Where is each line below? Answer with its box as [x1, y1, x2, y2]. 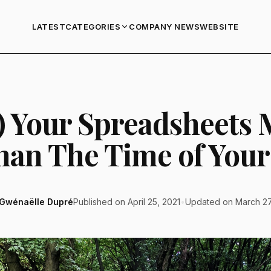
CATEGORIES [65, 22, 121, 31]
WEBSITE [200, 21, 239, 31]
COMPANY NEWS [129, 21, 200, 31]
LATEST [32, 21, 66, 31]
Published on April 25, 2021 [73, 196, 180, 207]
